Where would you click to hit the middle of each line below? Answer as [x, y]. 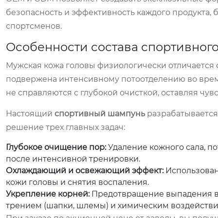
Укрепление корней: [48, 194]
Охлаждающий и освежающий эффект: [85, 171]
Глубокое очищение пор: [56, 147]
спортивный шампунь [100, 114]
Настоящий [30, 114]
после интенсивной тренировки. [73, 159]
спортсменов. [34, 26]
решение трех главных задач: [65, 127]
